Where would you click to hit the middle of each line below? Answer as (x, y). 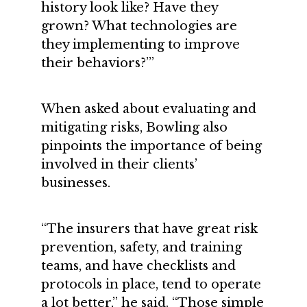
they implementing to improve (140, 45)
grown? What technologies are (139, 26)
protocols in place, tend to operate (151, 284)
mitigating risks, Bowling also (134, 127)
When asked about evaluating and (149, 109)
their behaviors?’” (99, 63)
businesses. (76, 183)
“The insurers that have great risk (149, 229)
